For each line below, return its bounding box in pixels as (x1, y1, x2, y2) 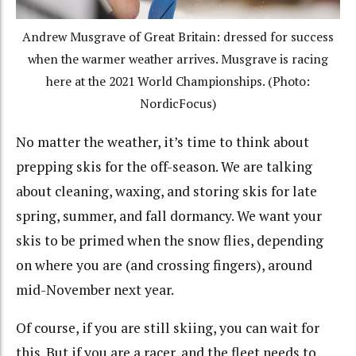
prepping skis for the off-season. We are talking (16, 157, 312, 176)
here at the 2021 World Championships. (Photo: (46, 73, 310, 91)
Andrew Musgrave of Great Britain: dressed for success (22, 29, 334, 46)
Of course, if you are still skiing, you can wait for (16, 319, 319, 338)
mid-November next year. (16, 280, 174, 299)
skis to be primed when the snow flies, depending (16, 230, 323, 250)
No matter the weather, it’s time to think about (16, 132, 309, 151)
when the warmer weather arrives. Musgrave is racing (28, 51, 328, 68)
